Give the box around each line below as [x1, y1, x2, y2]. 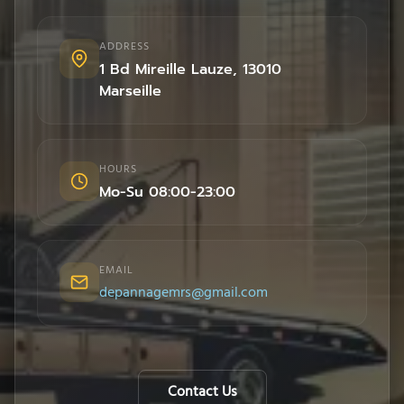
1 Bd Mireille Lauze [98, 59, 233, 81]
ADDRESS [98, 38, 150, 57]
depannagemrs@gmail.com [99, 281, 268, 306]
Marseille [98, 80, 161, 103]
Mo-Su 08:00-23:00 [99, 181, 235, 204]
